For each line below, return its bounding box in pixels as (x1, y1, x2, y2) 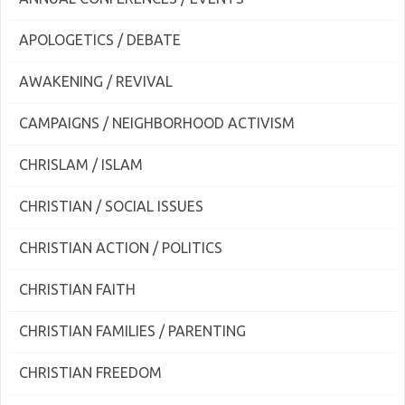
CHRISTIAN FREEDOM (19, 364, 162, 381)
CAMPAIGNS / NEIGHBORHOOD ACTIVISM (19, 115, 295, 131)
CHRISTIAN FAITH (19, 281, 136, 297)
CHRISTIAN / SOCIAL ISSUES (19, 198, 203, 214)
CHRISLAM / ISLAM (19, 156, 143, 173)
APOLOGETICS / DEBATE (19, 32, 181, 48)
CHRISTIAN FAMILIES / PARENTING (19, 323, 246, 339)
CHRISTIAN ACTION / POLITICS (19, 240, 222, 256)
